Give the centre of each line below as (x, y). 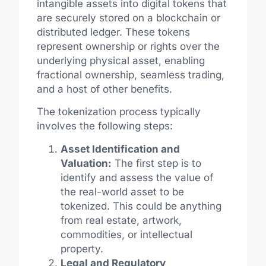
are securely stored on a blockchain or (128, 18)
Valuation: (86, 163)
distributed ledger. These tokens (113, 32)
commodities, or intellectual (126, 234)
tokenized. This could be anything (141, 206)
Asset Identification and (120, 149)
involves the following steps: (104, 126)
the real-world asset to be (122, 191)
